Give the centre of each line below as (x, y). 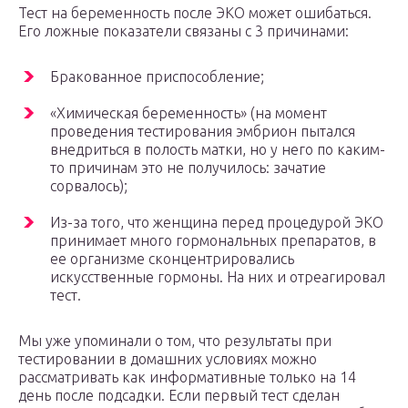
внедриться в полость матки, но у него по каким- (218, 150)
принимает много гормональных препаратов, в (213, 241)
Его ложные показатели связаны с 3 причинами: (184, 31)
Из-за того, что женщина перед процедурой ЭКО (217, 223)
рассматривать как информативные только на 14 (187, 377)
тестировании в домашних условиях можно (168, 359)
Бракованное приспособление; (157, 77)
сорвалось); (89, 186)
